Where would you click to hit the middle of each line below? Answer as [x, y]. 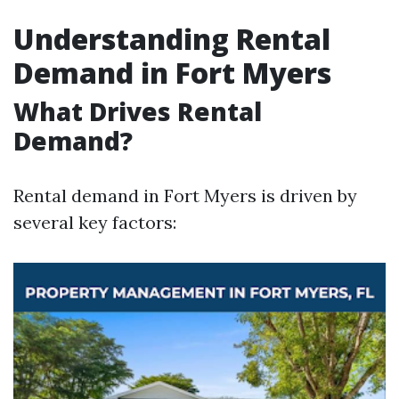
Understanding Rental [172, 39]
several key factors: [95, 222]
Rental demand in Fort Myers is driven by [185, 195]
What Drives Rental [138, 111]
